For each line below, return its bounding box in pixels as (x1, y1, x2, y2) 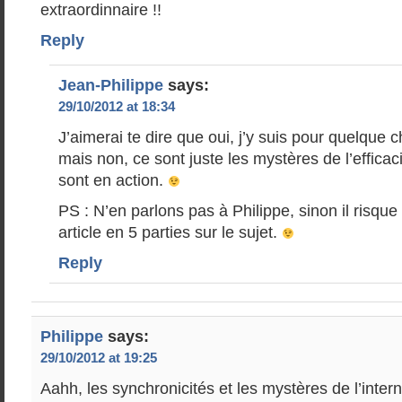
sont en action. (58, 171, 168, 189)
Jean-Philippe (58, 76, 163, 94)
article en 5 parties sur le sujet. (58, 223, 282, 241)
